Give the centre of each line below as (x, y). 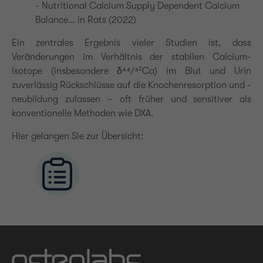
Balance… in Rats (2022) (86, 20)
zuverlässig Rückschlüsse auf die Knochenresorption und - (131, 85)
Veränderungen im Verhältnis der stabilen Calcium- (131, 57)
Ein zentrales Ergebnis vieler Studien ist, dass (131, 43)
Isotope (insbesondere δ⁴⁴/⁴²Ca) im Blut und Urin (131, 71)
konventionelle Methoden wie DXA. (83, 113)
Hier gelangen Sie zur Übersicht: (78, 136)
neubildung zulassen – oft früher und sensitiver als (131, 99)
